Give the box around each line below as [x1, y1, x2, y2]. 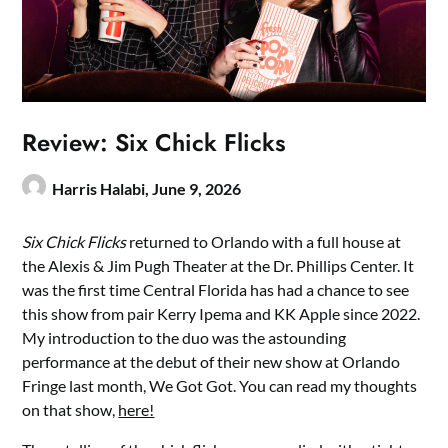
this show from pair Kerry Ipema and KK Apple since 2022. [22, 304, 421, 324]
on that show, [22, 400, 119, 420]
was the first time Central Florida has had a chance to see [22, 280, 410, 300]
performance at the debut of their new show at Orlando [22, 352, 401, 372]
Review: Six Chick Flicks [22, 125, 287, 161]
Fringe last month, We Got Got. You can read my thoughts [22, 376, 418, 396]
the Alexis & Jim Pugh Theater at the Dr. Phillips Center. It [22, 256, 415, 276]
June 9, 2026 [152, 179, 242, 199]
